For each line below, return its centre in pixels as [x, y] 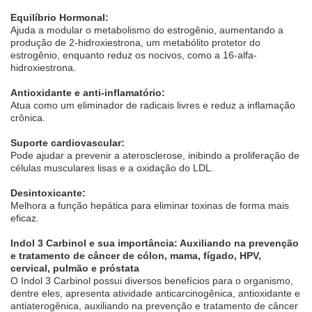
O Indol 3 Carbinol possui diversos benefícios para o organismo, [152, 281]
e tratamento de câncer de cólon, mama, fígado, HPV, [136, 256]
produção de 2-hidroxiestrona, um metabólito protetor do [135, 43]
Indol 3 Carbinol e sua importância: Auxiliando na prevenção [155, 243]
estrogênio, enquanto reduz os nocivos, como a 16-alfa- [134, 55]
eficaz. [25, 218]
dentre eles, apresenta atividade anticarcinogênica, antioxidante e [155, 294]
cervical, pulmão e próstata [75, 268]
